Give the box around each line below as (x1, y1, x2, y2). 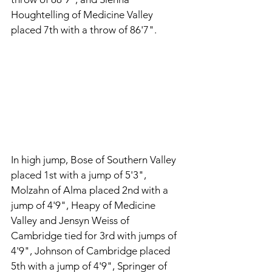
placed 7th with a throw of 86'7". (11, 24, 159, 36)
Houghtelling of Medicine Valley (11, 8, 155, 21)
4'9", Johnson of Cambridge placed (11, 245, 172, 257)
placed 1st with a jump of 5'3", (11, 169, 149, 181)
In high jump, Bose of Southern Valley (11, 154, 178, 166)
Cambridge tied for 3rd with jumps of (11, 229, 179, 242)
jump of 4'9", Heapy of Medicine (11, 199, 158, 211)
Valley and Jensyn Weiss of (11, 214, 132, 226)
